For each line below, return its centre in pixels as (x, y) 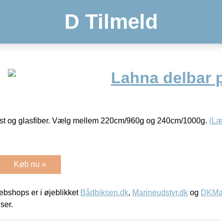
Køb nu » (30, 164)
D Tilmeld (111, 22)
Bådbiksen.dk (104, 192)
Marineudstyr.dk (160, 192)
